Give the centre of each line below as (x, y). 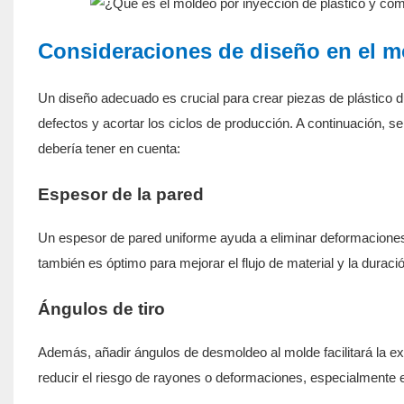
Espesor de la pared (120, 194)
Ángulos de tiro (101, 308)
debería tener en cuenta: (109, 148)
